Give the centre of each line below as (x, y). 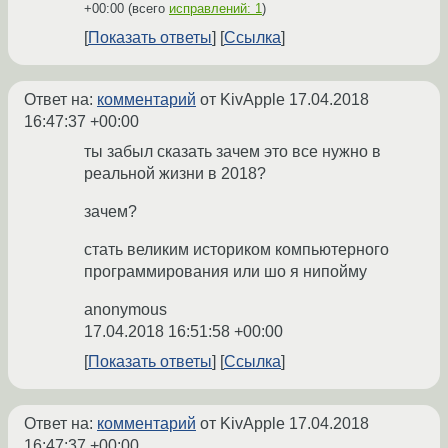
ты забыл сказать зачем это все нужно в (232, 152)
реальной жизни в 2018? (175, 174)
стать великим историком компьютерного (236, 250)
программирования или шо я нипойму (225, 272)
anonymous (125, 310)
